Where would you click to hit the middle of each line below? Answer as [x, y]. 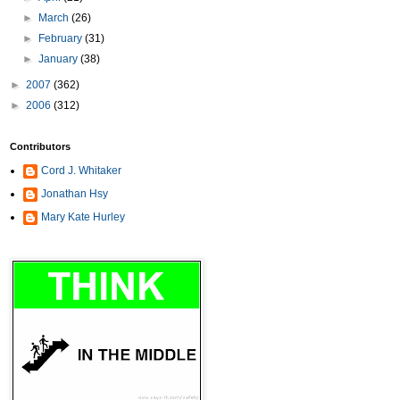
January [60, 59]
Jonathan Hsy [75, 194]
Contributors [40, 146]
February [62, 38]
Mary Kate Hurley [83, 217]
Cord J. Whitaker [81, 171]
